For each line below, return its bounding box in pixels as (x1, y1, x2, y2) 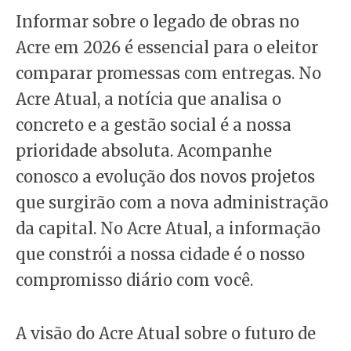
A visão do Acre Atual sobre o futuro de (16, 323, 316, 343)
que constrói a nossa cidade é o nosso (16, 244, 305, 264)
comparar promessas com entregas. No (16, 63, 321, 83)
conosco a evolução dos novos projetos (16, 166, 315, 186)
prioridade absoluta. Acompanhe (16, 140, 272, 161)
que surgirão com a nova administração (16, 192, 328, 212)
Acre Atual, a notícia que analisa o (16, 89, 281, 109)
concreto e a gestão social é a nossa (16, 114, 291, 135)
